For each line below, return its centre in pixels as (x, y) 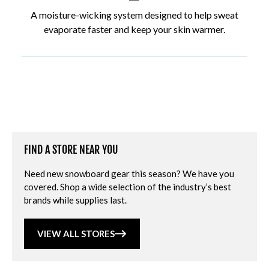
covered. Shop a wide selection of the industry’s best (128, 187)
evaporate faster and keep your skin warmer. (134, 29)
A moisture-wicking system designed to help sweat (134, 15)
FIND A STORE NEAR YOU (71, 150)
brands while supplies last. (75, 200)
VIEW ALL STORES (76, 234)
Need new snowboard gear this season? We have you (129, 174)
